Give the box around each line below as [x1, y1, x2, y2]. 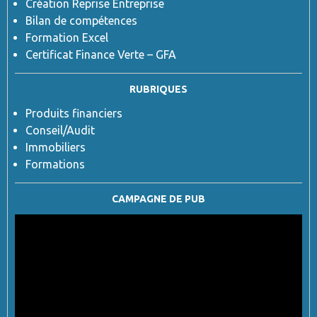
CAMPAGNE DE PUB [112, 193, 205, 205]
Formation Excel [25, 31, 108, 45]
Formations [25, 158, 85, 171]
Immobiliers [25, 141, 86, 154]
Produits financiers [25, 107, 122, 120]
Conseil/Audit [25, 124, 95, 137]
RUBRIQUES [129, 83, 188, 96]
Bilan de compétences [25, 14, 137, 28]
